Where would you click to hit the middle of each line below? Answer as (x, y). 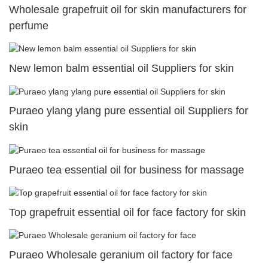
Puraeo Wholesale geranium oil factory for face (121, 255)
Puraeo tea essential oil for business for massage (127, 170)
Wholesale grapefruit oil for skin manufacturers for (128, 10)
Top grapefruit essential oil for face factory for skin (127, 212)
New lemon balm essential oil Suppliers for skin (121, 68)
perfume (29, 26)
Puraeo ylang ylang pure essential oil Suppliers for (129, 111)
